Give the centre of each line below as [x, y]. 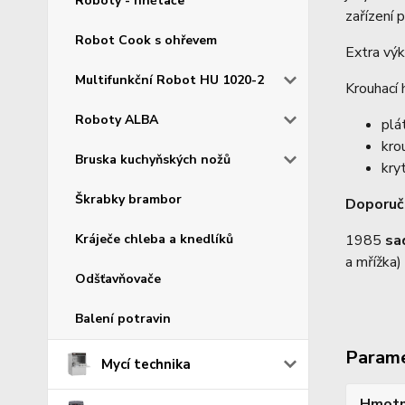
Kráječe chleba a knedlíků [154, 239]
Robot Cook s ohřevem [146, 40]
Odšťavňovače [118, 278]
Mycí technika [146, 364]
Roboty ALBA [117, 119]
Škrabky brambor [128, 199]
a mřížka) [373, 262]
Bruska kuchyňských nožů [153, 159]
